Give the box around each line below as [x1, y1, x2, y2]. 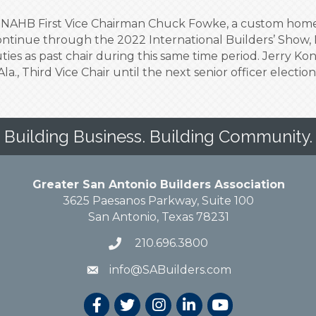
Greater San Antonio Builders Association [32, 178, 285, 192]
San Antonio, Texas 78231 [87, 210, 229, 224]
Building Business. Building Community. [4, 126, 312, 147]
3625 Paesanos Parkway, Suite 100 [63, 194, 254, 208]
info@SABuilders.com [109, 263, 231, 277]
